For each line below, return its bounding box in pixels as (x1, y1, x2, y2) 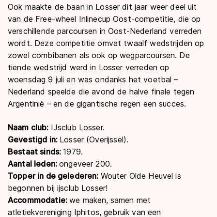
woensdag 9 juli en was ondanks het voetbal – (8, 74, 178, 84)
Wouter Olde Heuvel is (100, 170, 181, 181)
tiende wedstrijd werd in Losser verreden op (8, 62, 170, 72)
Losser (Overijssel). (60, 134, 129, 144)
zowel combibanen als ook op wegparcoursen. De (8, 50, 190, 60)
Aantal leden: (8, 158, 60, 169)
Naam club (8, 122, 47, 132)
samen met (110, 195, 151, 205)
